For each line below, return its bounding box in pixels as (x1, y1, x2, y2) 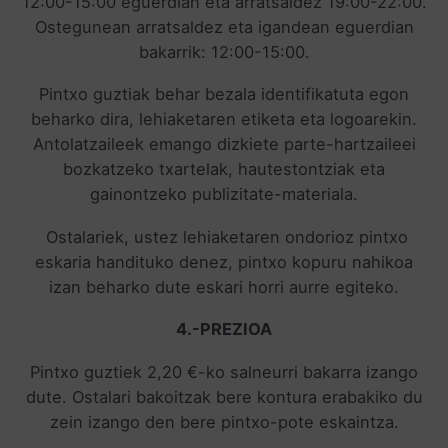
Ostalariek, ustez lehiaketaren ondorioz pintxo (40, 226, 408, 247)
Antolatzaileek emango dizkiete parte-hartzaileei (32, 134, 416, 155)
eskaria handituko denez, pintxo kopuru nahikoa (35, 251, 413, 272)
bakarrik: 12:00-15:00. (138, 41, 310, 62)
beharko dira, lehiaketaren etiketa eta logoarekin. (31, 109, 417, 130)
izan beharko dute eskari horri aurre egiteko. (49, 276, 399, 297)
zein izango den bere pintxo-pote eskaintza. (49, 411, 399, 432)
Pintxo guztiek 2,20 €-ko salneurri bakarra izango (30, 361, 418, 382)
